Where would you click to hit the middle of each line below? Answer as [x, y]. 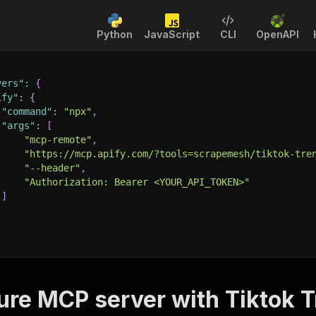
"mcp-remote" [58, 140]
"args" [18, 126]
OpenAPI [278, 34]
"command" [27, 111]
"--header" [52, 168]
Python [115, 34]
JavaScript [172, 34]
